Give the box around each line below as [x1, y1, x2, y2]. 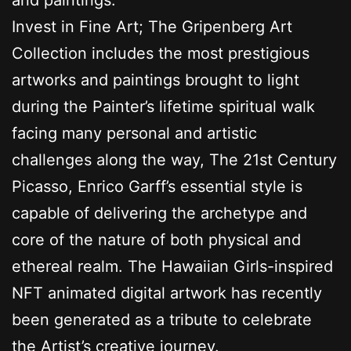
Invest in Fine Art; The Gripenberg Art [12, 16, 292, 36]
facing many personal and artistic [12, 123, 257, 143]
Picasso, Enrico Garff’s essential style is [12, 176, 302, 196]
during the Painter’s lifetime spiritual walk [12, 96, 315, 116]
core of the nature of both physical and [12, 230, 301, 249]
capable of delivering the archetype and [12, 203, 307, 223]
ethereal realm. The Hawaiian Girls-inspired [12, 256, 333, 276]
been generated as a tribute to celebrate [12, 309, 312, 329]
